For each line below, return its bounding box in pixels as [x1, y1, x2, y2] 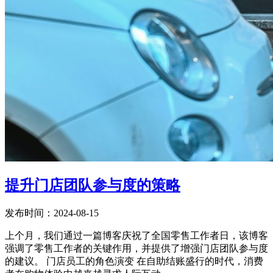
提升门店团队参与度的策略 [5, 177, 180, 194]
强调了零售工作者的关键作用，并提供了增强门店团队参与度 [5, 243, 268, 254]
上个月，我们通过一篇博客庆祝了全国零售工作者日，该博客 [5, 230, 268, 241]
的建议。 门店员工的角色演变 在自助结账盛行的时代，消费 [5, 256, 263, 267]
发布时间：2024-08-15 [5, 208, 99, 219]
